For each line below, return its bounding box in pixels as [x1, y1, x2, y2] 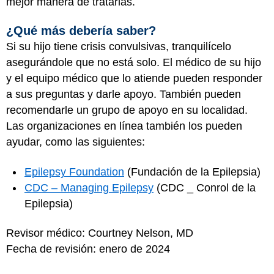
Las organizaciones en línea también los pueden [6, 120, 242, 132]
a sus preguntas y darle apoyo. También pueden [6, 88, 241, 100]
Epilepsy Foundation [24, 165, 124, 178]
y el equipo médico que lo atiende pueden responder [6, 72, 262, 84]
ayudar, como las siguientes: [6, 136, 145, 148]
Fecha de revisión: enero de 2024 [6, 243, 170, 255]
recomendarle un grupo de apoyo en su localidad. [6, 104, 248, 116]
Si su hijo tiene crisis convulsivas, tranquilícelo [6, 40, 231, 53]
